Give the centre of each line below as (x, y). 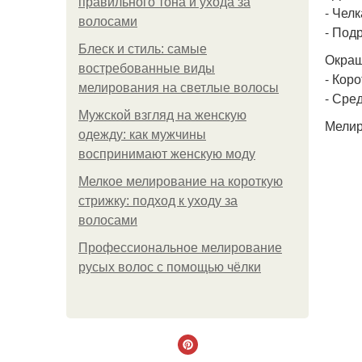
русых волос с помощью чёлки (170, 267)
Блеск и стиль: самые (143, 49)
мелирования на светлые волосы (179, 88)
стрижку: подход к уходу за (158, 201)
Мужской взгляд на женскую (162, 115)
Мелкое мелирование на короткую (181, 181)
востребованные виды (147, 68)
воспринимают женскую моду (167, 154)
